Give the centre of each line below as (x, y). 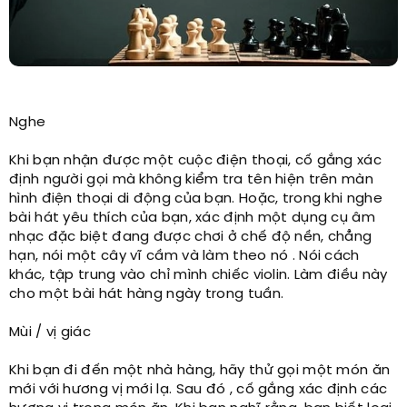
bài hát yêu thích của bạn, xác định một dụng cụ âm (192, 218)
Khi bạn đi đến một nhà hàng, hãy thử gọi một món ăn (200, 370)
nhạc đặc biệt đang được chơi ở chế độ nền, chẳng (191, 237)
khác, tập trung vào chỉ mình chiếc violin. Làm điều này (199, 275)
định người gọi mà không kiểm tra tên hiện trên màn (191, 179)
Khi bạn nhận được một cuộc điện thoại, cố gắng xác (195, 160)
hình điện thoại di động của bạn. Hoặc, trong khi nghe (196, 199)
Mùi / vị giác (50, 332)
